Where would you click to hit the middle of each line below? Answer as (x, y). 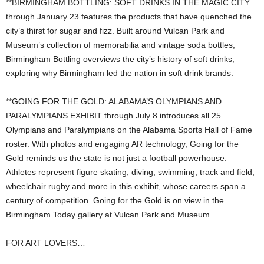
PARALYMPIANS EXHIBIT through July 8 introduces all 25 (113, 116)
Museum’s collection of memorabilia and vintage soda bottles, (121, 45)
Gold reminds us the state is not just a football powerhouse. (116, 158)
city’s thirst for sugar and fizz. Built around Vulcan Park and (115, 31)
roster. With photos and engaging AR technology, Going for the (122, 144)
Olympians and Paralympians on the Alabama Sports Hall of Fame (129, 130)
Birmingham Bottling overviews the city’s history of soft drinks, (120, 59)
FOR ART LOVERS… (46, 243)
